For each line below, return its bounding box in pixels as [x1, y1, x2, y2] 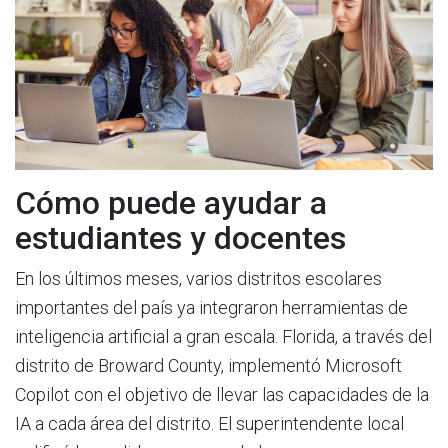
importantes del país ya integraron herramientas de [15, 297, 408, 319]
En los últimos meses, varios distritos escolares [15, 268, 382, 290]
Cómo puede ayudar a [15, 184, 327, 223]
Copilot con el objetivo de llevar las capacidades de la [15, 384, 429, 406]
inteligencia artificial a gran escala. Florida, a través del [15, 326, 432, 348]
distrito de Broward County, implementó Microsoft [15, 355, 402, 377]
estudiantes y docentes [15, 219, 346, 258]
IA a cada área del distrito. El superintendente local [15, 413, 404, 435]
